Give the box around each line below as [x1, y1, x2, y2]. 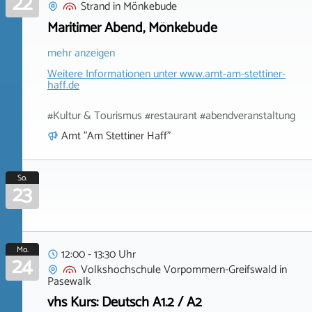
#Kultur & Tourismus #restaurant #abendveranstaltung [47, 106, 295, 125]
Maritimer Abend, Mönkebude [47, 16, 217, 40]
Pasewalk [47, 272, 91, 291]
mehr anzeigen [47, 43, 115, 63]
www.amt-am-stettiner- [180, 64, 286, 84]
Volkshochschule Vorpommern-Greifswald [81, 260, 276, 279]
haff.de [47, 75, 79, 95]
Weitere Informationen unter [47, 64, 180, 84]
